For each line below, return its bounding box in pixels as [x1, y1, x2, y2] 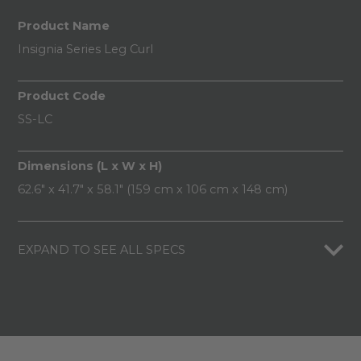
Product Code [17, 89, 106, 104]
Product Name [17, 19, 110, 34]
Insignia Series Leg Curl [17, 42, 153, 57]
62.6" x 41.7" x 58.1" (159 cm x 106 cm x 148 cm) [17, 182, 288, 197]
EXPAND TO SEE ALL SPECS [17, 243, 185, 258]
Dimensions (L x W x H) [17, 159, 162, 174]
